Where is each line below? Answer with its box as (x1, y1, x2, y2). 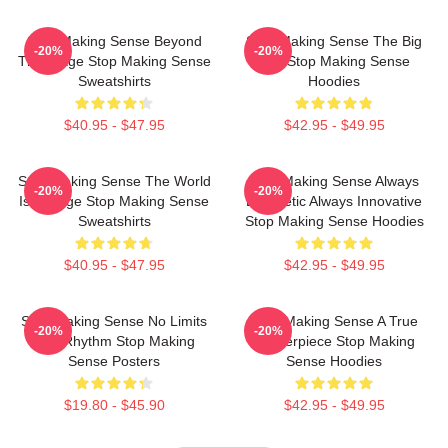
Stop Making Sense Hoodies (244, 213, 424, 229)
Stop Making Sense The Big (246, 33, 422, 49)
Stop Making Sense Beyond (26, 33, 202, 49)
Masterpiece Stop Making (253, 333, 415, 349)
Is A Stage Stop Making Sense (19, 193, 209, 209)
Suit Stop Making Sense (258, 53, 410, 69)
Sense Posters (68, 353, 160, 369)
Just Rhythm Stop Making (33, 333, 195, 349)
